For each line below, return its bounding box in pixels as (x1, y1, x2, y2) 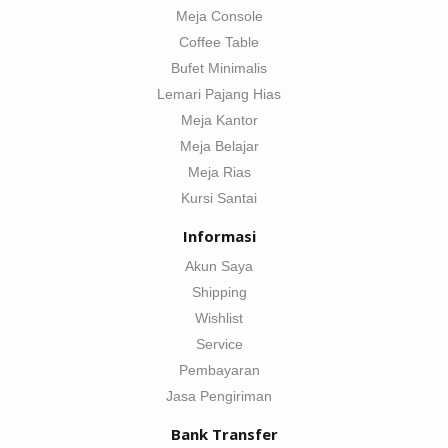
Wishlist (195, 310, 243, 327)
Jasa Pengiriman (166, 388, 272, 405)
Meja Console (175, 8, 263, 25)
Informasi (182, 226, 256, 247)
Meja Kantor (180, 112, 258, 129)
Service (195, 336, 243, 353)
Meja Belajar (179, 138, 259, 155)
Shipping (191, 284, 247, 301)
